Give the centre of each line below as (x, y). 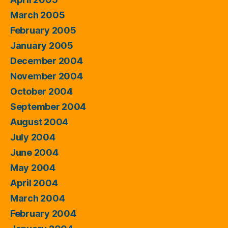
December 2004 (47, 61)
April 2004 (34, 183)
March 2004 (38, 198)
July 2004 (33, 137)
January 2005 (42, 45)
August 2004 (39, 122)
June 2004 (34, 152)
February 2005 (43, 30)
